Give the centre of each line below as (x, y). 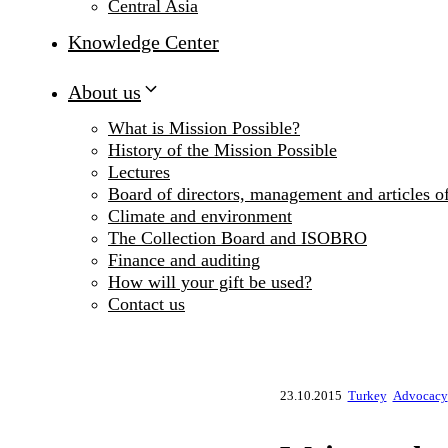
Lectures (139, 172)
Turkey (367, 396)
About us (104, 92)
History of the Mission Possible (222, 150)
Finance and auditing (184, 260)
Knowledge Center (143, 42)
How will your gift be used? (210, 282)
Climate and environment (200, 216)
